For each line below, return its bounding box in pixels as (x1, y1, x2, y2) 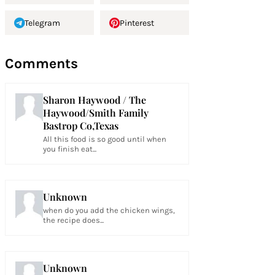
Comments (4, 55, 78, 72)
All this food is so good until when (42, 134, 166, 144)
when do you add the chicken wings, (42, 206, 175, 215)
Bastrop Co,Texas (42, 119, 118, 132)
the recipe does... (42, 215, 104, 225)
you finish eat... (42, 144, 96, 153)
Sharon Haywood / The (42, 93, 146, 106)
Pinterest (119, 17, 154, 28)
